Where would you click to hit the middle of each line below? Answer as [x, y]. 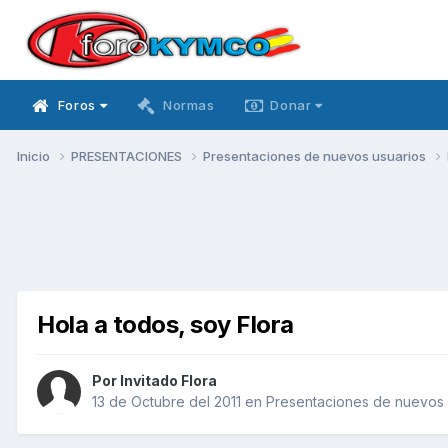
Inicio [35, 155]
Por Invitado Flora [154, 381]
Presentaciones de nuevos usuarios [316, 155]
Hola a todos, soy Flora [165, 324]
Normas [188, 105]
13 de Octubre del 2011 [166, 402]
